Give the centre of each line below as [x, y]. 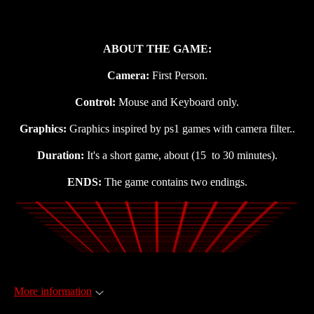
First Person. [179, 75]
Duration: [60, 155]
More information [53, 291]
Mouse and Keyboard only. [177, 102]
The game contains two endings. [176, 182]
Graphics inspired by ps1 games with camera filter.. [180, 128]
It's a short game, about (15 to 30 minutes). [180, 155]
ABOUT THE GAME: [157, 48]
